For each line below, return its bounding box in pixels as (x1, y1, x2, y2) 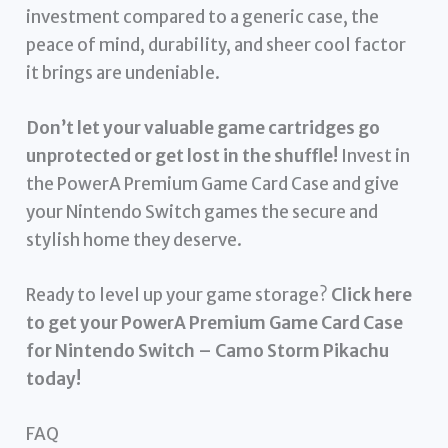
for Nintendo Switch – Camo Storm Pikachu (26, 339, 390, 362)
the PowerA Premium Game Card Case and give (26, 172, 400, 195)
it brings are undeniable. (26, 61, 221, 84)
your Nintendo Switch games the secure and (26, 200, 379, 223)
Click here (331, 283, 413, 306)
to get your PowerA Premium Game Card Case (26, 311, 404, 334)
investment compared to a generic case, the (26, 5, 380, 28)
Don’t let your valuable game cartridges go (26, 116, 381, 139)
